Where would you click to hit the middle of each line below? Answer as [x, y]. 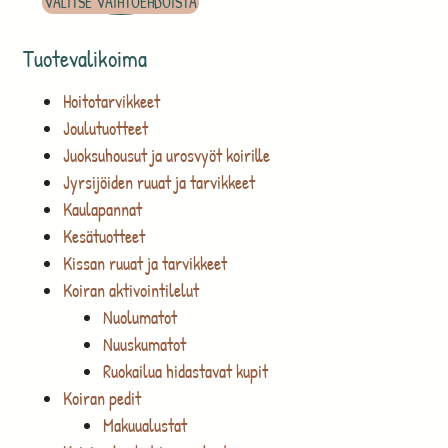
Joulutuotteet [105, 129]
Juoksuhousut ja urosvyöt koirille [166, 156]
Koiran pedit [101, 399]
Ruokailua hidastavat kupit [185, 372]
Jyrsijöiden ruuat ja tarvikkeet [158, 183]
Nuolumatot [139, 318]
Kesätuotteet [103, 237]
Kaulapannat [102, 210]
